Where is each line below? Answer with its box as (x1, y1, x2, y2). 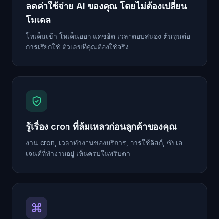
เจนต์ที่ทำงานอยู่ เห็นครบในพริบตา (26, 149, 130, 158)
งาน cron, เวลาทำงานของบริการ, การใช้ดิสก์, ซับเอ (26, 138, 182, 147)
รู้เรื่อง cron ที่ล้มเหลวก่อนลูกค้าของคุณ (26, 121, 177, 132)
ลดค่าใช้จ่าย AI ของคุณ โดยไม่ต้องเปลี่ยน (26, 1, 187, 12)
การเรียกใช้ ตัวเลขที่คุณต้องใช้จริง (26, 43, 129, 51)
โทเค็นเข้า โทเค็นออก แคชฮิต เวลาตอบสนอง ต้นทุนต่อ (26, 32, 190, 41)
